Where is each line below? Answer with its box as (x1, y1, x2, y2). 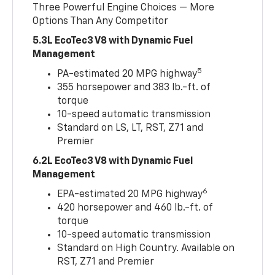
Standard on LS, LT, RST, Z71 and (57, 123, 204, 134)
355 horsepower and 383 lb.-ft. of (57, 83, 211, 93)
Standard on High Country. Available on (57, 244, 235, 254)
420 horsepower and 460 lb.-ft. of (57, 203, 213, 214)
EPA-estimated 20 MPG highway (57, 190, 203, 200)
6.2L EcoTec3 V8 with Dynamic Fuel (33, 157, 193, 167)
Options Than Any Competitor (33, 17, 169, 27)
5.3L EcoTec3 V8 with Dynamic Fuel (33, 36, 193, 47)
